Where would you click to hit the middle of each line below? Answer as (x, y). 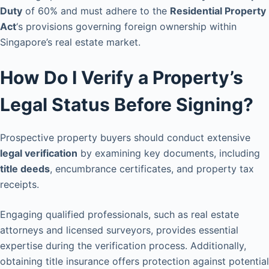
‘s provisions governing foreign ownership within (126, 27)
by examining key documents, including (169, 153)
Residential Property (218, 11)
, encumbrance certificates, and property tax (152, 169)
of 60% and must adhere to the (96, 11)
